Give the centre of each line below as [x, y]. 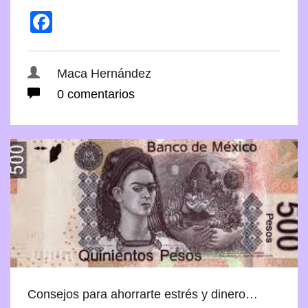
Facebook [101, 22]
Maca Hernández [104, 73]
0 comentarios [94, 94]
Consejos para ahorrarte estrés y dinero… [143, 294]
